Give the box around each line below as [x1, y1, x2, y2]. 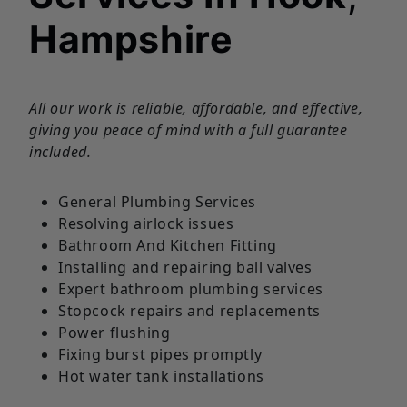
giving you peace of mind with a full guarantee [29, 119, 348, 140]
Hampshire [29, 15, 233, 62]
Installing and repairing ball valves [58, 256, 313, 277]
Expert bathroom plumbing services [58, 278, 323, 299]
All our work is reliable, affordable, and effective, [29, 97, 363, 118]
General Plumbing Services [58, 191, 256, 212]
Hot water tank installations [58, 365, 264, 386]
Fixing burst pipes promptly [58, 343, 263, 364]
